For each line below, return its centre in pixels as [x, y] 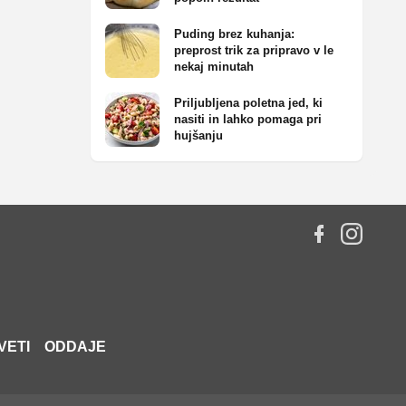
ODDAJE [75, 346]
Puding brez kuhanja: [234, 34]
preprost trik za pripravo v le [254, 50]
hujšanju [198, 135]
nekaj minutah [214, 67]
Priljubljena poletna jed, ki [248, 103]
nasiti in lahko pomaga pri [248, 119]
